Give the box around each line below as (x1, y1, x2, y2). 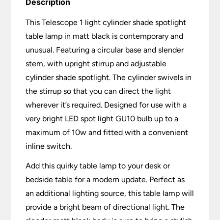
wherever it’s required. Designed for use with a (26, 100, 187, 110)
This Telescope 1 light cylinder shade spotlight (26, 17, 187, 27)
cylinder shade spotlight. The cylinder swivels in (26, 72, 192, 82)
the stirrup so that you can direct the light (26, 86, 171, 96)
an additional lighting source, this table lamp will (26, 188, 194, 198)
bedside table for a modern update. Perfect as (26, 174, 185, 184)
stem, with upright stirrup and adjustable (26, 58, 167, 68)
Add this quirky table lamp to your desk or (26, 161, 170, 170)
